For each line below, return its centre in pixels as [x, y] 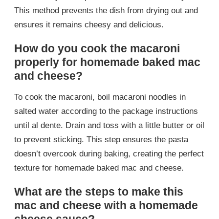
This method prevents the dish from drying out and [106, 11]
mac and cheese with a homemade [106, 205]
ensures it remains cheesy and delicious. [89, 25]
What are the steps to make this [99, 191]
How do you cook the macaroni [97, 49]
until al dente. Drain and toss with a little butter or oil [109, 125]
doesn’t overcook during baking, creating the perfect [109, 153]
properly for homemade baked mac [107, 62]
